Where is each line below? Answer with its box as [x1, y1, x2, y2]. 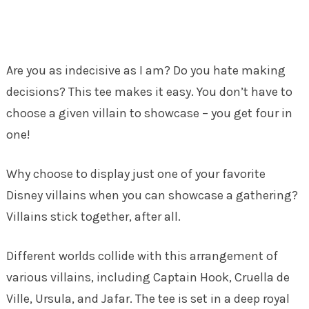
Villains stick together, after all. [6, 208, 181, 224]
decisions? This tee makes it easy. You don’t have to [6, 83, 292, 99]
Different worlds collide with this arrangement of [6, 248, 278, 263]
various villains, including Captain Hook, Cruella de [6, 269, 290, 285]
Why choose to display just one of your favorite [6, 166, 266, 181]
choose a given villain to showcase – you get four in [6, 105, 292, 121]
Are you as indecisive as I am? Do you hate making [6, 62, 286, 78]
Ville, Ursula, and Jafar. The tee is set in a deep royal [6, 290, 290, 306]
